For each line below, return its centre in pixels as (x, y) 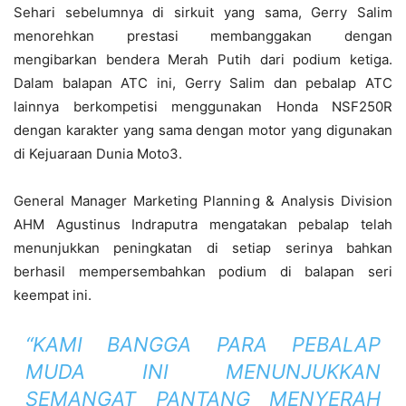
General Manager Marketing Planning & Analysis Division (203, 201)
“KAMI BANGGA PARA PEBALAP (203, 345)
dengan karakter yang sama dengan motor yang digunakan (203, 130)
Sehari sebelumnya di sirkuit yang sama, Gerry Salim (203, 13)
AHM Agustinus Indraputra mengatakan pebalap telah (203, 225)
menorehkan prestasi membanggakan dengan (203, 36)
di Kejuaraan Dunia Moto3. (98, 154)
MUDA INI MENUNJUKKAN (203, 372)
